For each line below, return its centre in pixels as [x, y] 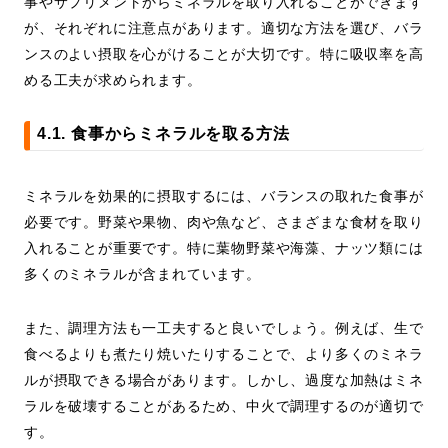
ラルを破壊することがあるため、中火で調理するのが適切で [224, 406]
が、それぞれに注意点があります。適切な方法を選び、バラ [224, 28]
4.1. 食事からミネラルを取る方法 [163, 134]
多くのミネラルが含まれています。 [142, 274]
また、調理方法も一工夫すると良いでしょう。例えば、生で [224, 328]
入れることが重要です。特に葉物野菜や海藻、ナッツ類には [224, 248]
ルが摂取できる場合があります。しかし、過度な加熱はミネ [224, 380]
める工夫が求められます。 [113, 80]
